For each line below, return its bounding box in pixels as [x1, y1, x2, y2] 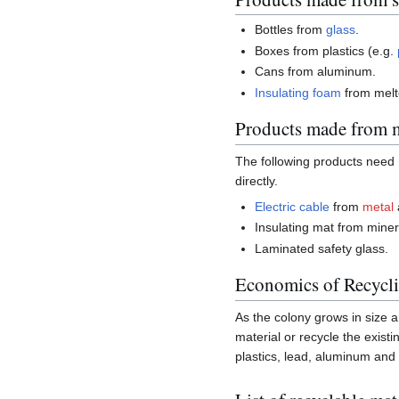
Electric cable [255, 199, 330, 214]
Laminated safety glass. [255, 240, 389, 256]
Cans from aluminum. [255, 64, 377, 79]
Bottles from [255, 22, 327, 37]
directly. [235, 173, 278, 188]
